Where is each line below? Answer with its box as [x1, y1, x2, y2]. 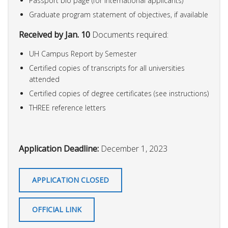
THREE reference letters [29, 103, 106, 113]
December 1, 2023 [101, 143, 167, 155]
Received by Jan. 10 [19, 28, 90, 40]
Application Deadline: [19, 143, 101, 155]
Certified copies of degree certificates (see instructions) [29, 89, 209, 99]
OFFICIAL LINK [32, 205, 81, 215]
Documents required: [90, 28, 168, 40]
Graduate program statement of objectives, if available [29, 10, 208, 20]
